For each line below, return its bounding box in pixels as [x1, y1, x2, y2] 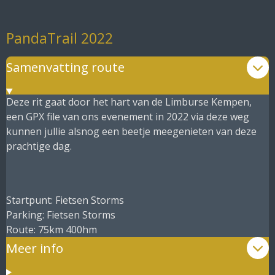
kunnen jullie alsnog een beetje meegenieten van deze [6, 125, 257, 139]
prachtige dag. [6, 139, 72, 153]
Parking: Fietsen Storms [6, 208, 115, 222]
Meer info [6, 239, 63, 257]
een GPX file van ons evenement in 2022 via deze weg [6, 110, 249, 124]
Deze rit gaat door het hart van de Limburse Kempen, [6, 95, 252, 109]
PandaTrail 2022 [6, 28, 113, 48]
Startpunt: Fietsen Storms [6, 193, 124, 207]
